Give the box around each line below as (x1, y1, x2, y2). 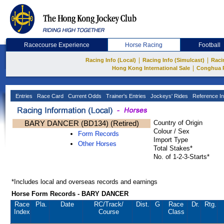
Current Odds (66, 93, 101, 99)
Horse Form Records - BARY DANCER (11, 190, 128, 197)
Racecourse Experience (23, 41, 89, 48)
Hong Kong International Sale (111, 65, 190, 71)
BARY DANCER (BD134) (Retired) (24, 119, 139, 127)
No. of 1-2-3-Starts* (153, 153, 209, 160)
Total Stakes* (153, 144, 192, 152)
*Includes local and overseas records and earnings (11, 178, 157, 185)
